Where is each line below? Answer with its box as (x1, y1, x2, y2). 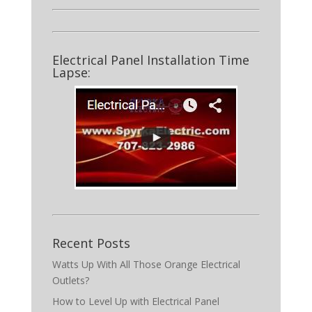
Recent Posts (52, 235, 130, 251)
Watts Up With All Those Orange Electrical (52, 258, 240, 271)
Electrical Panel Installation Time (52, 52, 249, 68)
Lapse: (52, 64, 91, 81)
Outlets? (52, 274, 89, 287)
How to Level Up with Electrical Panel (52, 295, 219, 308)
